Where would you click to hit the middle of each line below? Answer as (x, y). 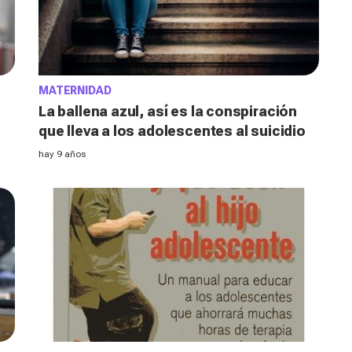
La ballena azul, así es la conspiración (168, 111)
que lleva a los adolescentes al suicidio (172, 130)
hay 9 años (62, 154)
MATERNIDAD (75, 90)
